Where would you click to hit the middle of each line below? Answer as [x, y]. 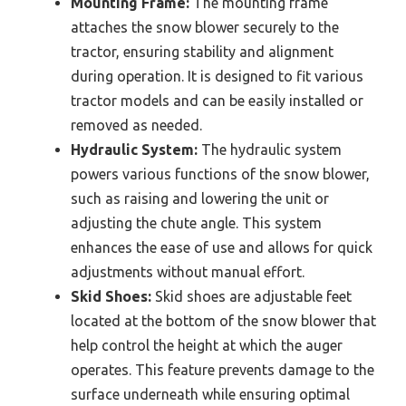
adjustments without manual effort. [188, 272]
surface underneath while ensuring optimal [210, 395]
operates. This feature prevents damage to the [222, 370]
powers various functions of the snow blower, [220, 174]
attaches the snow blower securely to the [205, 28]
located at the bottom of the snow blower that [223, 321]
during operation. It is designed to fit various [217, 77]
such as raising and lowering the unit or [200, 199]
